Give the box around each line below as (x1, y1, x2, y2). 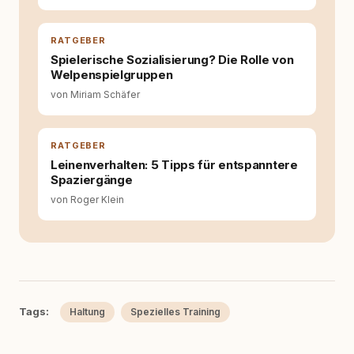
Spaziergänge (51, 172, 133, 187)
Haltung (70, 306, 105, 318)
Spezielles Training (130, 306, 220, 318)
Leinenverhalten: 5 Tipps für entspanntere (51, 157, 298, 172)
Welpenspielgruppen (51, 67, 173, 82)
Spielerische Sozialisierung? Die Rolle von (51, 52, 294, 67)
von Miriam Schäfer (51, 88, 140, 100)
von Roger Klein (51, 194, 124, 205)
